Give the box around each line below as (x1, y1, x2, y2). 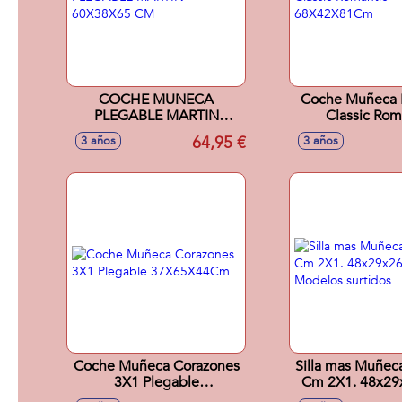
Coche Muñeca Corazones (73, 356, 240, 376)
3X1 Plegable (113, 372, 199, 392)
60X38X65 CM (109, 122, 203, 142)
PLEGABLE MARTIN (93, 106, 219, 126)
